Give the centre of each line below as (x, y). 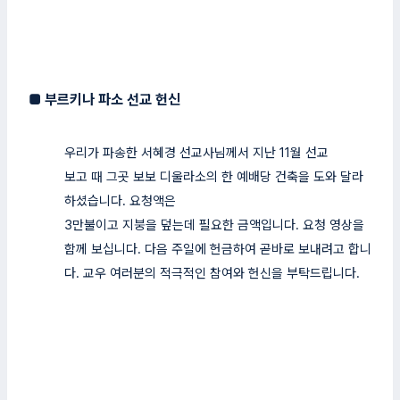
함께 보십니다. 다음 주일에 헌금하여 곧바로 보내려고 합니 (218, 249)
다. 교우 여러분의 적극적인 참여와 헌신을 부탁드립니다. (212, 273)
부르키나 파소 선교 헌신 (114, 100)
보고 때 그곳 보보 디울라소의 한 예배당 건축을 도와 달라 (214, 177)
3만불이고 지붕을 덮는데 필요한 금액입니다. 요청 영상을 (214, 225)
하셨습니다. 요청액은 (120, 201)
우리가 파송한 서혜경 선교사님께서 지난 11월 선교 (196, 153)
